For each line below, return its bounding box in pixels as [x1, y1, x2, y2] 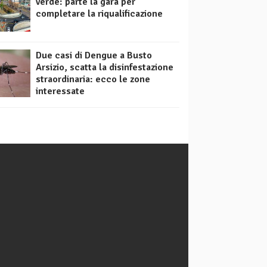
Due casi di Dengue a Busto [36, 49, 152, 62]
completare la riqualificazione [36, 8, 163, 20]
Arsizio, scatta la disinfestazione [36, 61, 173, 74]
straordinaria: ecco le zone [36, 73, 150, 86]
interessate [36, 85, 85, 98]
